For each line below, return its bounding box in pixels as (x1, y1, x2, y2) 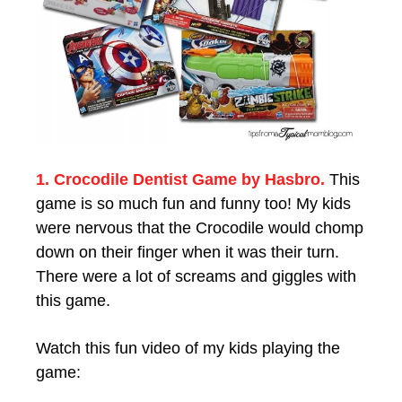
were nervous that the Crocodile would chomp (36, 219, 363, 238)
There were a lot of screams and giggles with (36, 267, 356, 286)
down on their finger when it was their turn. (36, 243, 339, 262)
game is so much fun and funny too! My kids (36, 195, 351, 214)
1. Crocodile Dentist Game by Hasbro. (36, 170, 325, 189)
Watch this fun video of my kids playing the (36, 339, 340, 358)
